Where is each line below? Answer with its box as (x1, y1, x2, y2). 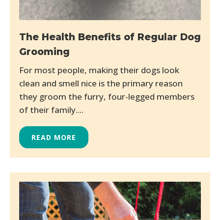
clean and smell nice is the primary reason (19, 78, 183, 89)
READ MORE (31, 133, 76, 142)
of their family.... (19, 104, 83, 116)
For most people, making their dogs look (19, 64, 179, 76)
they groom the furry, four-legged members (19, 91, 194, 103)
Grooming (19, 46, 70, 58)
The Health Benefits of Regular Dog (19, 31, 201, 43)
